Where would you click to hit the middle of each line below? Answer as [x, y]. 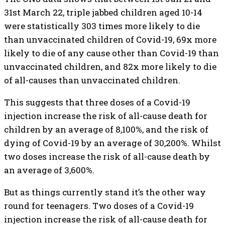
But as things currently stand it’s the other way [105, 192]
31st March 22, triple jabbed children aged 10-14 [103, 12]
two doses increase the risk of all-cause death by [107, 156]
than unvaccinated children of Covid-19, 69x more [110, 39]
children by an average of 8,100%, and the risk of [106, 129]
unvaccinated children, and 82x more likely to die [110, 67]
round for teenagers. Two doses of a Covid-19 [99, 206]
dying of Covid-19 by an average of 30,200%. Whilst [113, 143]
